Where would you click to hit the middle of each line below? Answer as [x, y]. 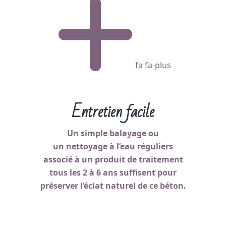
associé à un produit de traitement [113, 159]
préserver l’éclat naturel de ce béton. [113, 186]
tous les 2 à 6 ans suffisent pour [113, 173]
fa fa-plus [153, 65]
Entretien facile [113, 112]
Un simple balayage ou [113, 133]
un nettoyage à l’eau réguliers [113, 146]
